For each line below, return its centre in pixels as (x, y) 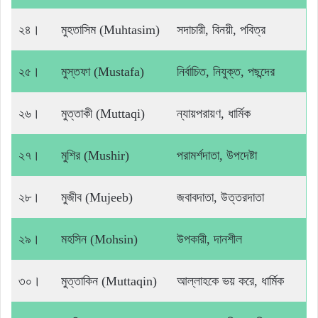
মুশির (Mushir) (95, 156)
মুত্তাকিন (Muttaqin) (109, 281)
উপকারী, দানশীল (209, 240)
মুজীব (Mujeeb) (97, 198)
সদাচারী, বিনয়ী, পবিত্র (221, 30)
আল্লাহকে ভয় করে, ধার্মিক (230, 281)
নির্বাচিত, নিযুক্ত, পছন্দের (226, 72)
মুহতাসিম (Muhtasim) (110, 30)
